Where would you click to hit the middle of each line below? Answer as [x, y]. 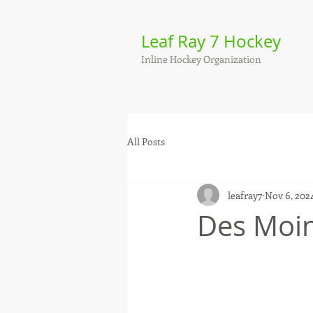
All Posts [146, 141]
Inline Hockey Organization [201, 59]
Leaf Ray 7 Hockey [211, 41]
